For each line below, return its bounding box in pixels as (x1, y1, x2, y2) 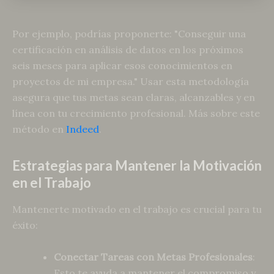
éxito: (12, 219, 38, 232)
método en (12, 122, 66, 135)
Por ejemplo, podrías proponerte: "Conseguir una (12, 27, 246, 40)
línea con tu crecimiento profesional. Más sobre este (12, 106, 260, 119)
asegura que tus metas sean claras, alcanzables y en (12, 91, 255, 103)
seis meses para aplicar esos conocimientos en (12, 59, 232, 72)
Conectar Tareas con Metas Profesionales (54, 251, 253, 264)
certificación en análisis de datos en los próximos (12, 43, 243, 56)
